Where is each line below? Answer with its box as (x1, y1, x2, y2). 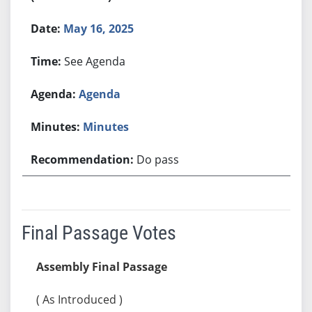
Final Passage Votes (21, 221, 176, 244)
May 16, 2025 (63, 20, 134, 36)
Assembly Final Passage (36, 258, 167, 274)
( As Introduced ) (36, 291, 123, 307)
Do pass (136, 151, 180, 167)
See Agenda (64, 53, 126, 69)
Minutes (83, 118, 130, 134)
